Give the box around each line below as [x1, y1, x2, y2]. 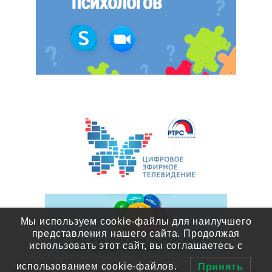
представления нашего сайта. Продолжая [32, 228, 240, 239]
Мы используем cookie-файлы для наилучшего [20, 216, 252, 226]
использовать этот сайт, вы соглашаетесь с [29, 240, 243, 251]
